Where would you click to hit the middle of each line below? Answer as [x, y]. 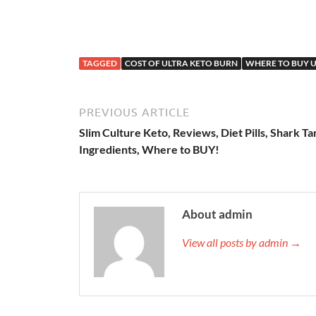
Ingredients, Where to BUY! [149, 150]
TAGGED [100, 63]
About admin [217, 214]
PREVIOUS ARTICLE [134, 113]
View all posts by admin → [242, 243]
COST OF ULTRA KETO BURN [181, 63]
